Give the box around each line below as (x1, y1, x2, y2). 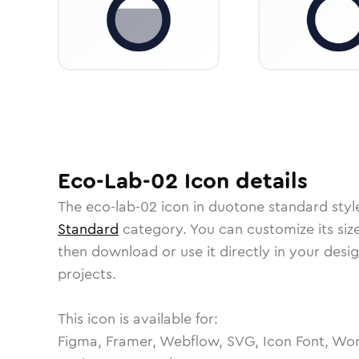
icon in (157, 196, 208, 217)
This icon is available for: (58, 309, 218, 329)
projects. (58, 264, 116, 284)
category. (119, 219, 190, 240)
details (229, 165, 308, 197)
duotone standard (208, 196, 328, 217)
